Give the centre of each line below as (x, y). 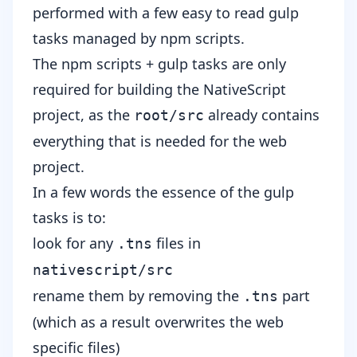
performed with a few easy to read (151, 12)
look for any (75, 243)
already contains (262, 114)
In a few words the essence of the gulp (163, 192)
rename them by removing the (138, 295)
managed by (114, 38)
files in (177, 243)
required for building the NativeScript (159, 89)
